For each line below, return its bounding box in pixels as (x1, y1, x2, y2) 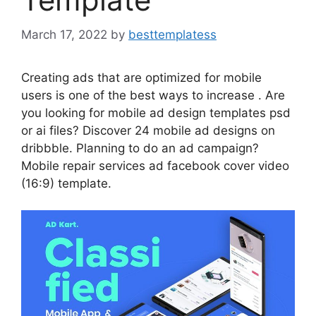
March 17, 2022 (21, 27, 107, 42)
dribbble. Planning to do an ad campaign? (21, 140, 259, 155)
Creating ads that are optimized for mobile (21, 70, 262, 85)
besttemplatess (128, 27, 217, 42)
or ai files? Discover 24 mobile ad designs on (21, 123, 275, 138)
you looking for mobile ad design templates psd (21, 105, 291, 120)
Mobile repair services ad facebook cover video (21, 158, 289, 173)
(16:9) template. (21, 176, 111, 190)
